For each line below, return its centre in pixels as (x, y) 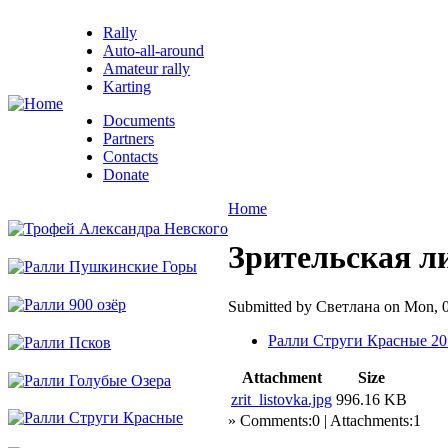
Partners (128, 138)
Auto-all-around (153, 50)
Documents (139, 120)
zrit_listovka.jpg (281, 399)
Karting (127, 86)
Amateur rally (146, 68)
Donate (126, 174)
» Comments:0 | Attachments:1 (324, 420)
